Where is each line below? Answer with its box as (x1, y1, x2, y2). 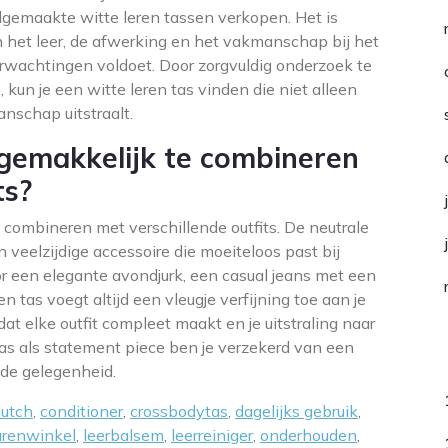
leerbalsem (83, 425, 164, 445)
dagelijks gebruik (235, 401, 358, 421)
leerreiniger (171, 425, 253, 445)
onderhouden (260, 425, 357, 445)
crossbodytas (130, 401, 228, 421)
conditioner (40, 401, 123, 421)
